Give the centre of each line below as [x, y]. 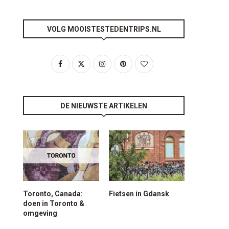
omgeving [40, 213]
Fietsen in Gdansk [139, 193]
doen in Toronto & [54, 203]
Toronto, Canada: [53, 193]
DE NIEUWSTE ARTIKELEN [104, 106]
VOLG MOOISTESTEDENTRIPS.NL [104, 29]
